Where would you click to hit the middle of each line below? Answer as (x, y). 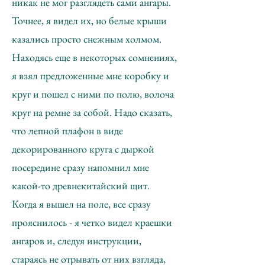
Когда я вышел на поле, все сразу (81, 204)
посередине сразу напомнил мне (80, 167)
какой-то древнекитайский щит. (81, 185)
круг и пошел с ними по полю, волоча (93, 94)
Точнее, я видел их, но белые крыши (89, 20)
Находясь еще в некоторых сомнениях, (94, 57)
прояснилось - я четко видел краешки (92, 222)
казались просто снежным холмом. (87, 39)
